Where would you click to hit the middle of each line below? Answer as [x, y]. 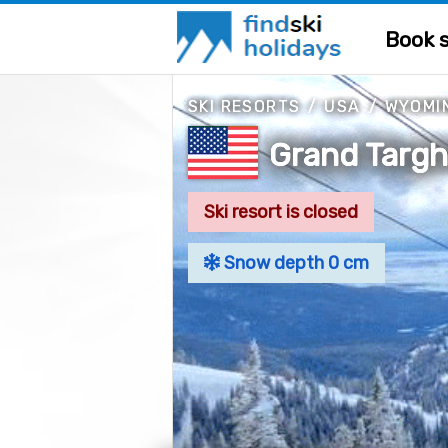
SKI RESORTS [244, 106]
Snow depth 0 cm [294, 263]
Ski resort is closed [281, 212]
